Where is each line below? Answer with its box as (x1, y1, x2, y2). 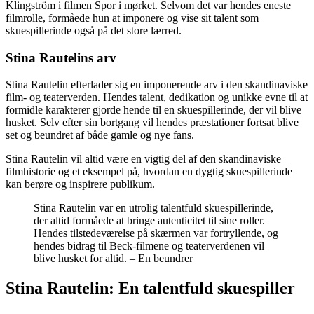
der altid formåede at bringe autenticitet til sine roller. (34, 214, 265, 227)
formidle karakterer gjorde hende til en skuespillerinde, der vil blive (6, 104, 301, 116)
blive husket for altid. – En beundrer (34, 252, 193, 265)
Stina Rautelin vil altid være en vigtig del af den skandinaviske (6, 153, 281, 165)
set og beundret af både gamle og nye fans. (6, 129, 194, 142)
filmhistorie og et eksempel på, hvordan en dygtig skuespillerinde (6, 165, 292, 178)
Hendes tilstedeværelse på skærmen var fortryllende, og (34, 227, 278, 240)
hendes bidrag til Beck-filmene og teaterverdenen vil (34, 240, 264, 252)
